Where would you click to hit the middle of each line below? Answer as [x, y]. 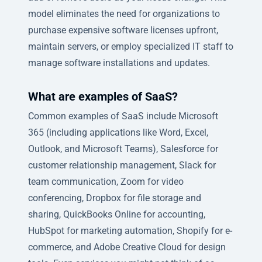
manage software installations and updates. [119, 63]
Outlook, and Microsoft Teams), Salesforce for [123, 149]
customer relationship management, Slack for [122, 165]
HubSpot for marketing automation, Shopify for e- [130, 230]
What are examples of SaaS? [103, 96]
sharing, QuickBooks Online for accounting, [117, 214]
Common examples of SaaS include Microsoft [123, 116]
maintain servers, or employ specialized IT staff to [131, 46]
